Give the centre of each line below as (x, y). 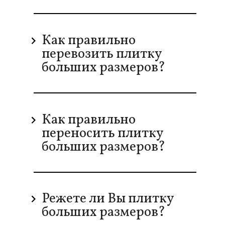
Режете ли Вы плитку (108, 199)
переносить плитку (102, 134)
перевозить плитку (102, 54)
